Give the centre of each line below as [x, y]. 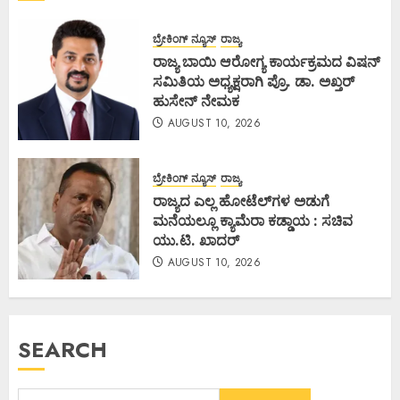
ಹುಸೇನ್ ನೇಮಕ [196, 100]
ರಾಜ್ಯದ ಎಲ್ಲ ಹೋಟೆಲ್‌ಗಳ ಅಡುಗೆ [241, 200]
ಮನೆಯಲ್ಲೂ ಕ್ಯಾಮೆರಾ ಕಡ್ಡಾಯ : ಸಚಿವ [253, 220]
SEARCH [62, 350]
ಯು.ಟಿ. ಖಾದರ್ [198, 240]
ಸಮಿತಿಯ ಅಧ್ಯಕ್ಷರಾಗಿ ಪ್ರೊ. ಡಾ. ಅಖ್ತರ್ [254, 81]
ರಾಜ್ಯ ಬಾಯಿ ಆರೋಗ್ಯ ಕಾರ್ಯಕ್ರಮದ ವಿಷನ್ [267, 61]
